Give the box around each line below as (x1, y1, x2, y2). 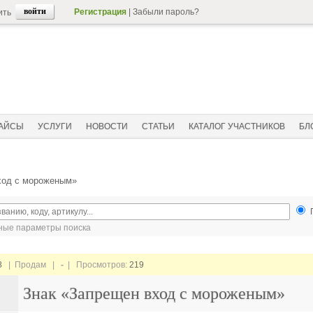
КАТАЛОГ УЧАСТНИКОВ (189, 122, 285, 131)
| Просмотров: (64, 260, 129, 270)
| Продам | (2, 260, 61, 270)
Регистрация (74, 7, 126, 17)
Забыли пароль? (133, 7, 199, 17)
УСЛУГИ (38, 122, 72, 131)
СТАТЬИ (142, 122, 175, 131)
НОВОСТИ (86, 122, 128, 131)
